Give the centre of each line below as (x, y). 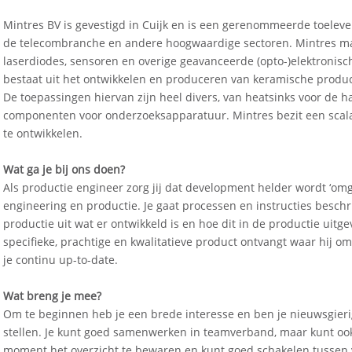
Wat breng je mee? (52, 295)
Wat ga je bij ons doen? (64, 169)
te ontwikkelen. (43, 133)
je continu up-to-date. (60, 259)
